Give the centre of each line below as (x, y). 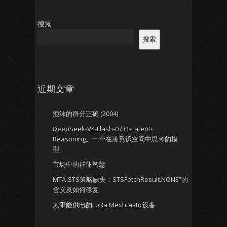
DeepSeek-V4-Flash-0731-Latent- (103, 129)
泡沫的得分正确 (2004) (85, 113)
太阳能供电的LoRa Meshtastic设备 (104, 205)
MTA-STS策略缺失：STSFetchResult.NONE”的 (120, 179)
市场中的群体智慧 (79, 164)
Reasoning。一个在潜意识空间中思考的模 (115, 139)
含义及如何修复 (76, 190)
